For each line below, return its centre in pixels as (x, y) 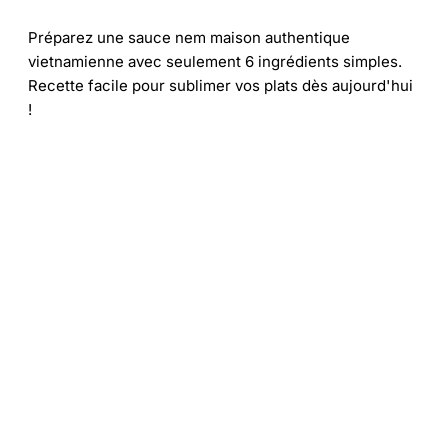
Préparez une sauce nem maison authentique (189, 37)
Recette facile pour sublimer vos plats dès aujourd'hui (220, 85)
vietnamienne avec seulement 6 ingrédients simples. (215, 61)
